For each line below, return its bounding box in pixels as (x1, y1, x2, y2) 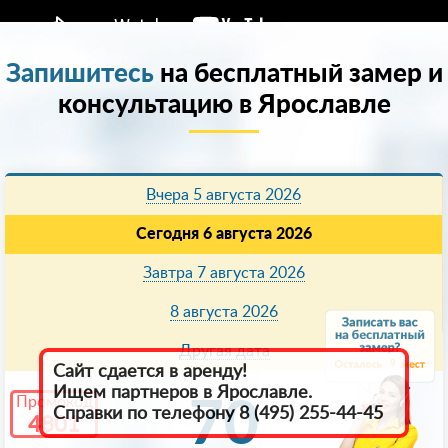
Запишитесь (5, 61, 154, 88)
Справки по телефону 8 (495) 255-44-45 (53, 405, 383, 423)
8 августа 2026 (169, 304, 278, 321)
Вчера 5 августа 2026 (146, 187, 301, 204)
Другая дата (178, 343, 270, 360)
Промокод (15, 394, 93, 410)
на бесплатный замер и (153, 61, 443, 88)
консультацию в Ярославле (57, 92, 391, 119)
